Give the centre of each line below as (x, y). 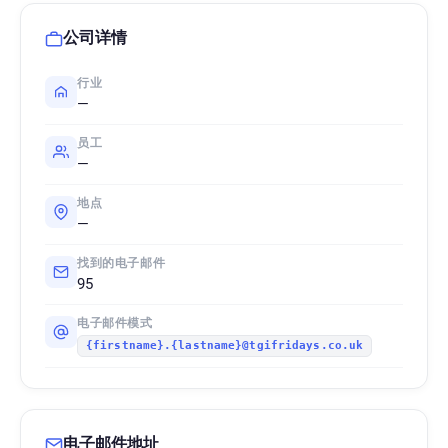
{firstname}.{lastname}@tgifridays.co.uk (225, 345)
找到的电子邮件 (121, 263)
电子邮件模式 (115, 323)
